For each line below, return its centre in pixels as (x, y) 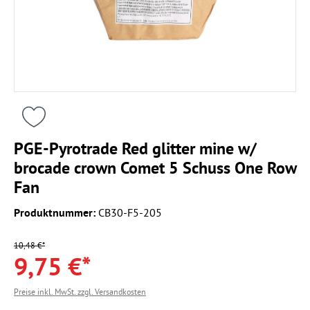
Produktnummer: (56, 212)
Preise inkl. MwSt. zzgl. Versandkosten (80, 291)
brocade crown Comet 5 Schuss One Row (155, 168)
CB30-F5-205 (130, 212)
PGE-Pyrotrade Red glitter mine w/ (135, 148)
